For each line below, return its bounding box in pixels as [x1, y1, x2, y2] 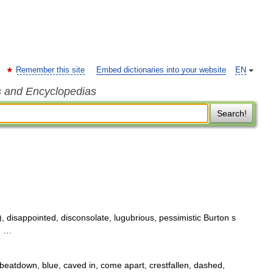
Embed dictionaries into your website [96, 66, 226, 74]
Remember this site [16, 66, 85, 74]
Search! [216, 108, 247, 118]
